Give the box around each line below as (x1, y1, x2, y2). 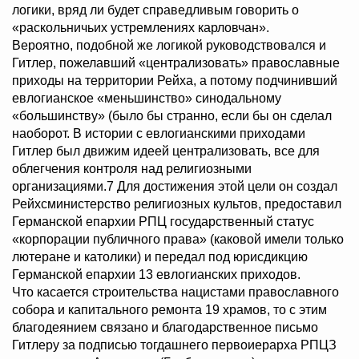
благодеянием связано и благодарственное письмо (12, 321, 318, 335)
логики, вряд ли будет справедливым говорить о (12, 3, 299, 18)
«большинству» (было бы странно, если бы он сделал (12, 109, 332, 123)
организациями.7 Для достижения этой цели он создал (12, 179, 337, 194)
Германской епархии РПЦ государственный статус (12, 215, 314, 229)
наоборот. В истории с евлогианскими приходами (12, 127, 305, 141)
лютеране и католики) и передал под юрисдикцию (12, 250, 308, 264)
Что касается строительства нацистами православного (12, 285, 339, 300)
